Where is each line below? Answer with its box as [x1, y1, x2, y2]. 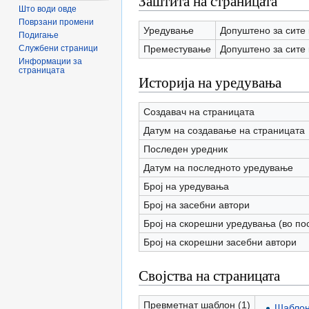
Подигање [19, 30, 59, 41]
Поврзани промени [19, 17, 94, 28]
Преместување [143, 43, 211, 54]
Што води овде [19, 4, 77, 14]
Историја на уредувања [139, 72, 281, 92]
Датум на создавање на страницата [143, 124, 305, 136]
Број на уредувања [143, 180, 229, 192]
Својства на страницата [139, 265, 280, 285]
